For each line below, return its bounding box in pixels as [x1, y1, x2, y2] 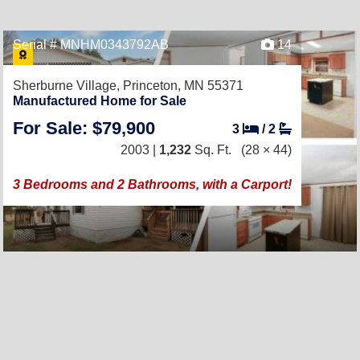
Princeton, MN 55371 [123, 79, 243, 92]
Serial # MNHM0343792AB [13, 38, 169, 51]
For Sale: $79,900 [13, 118, 155, 138]
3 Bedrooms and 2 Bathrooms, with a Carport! [13, 178, 292, 191]
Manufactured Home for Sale [13, 94, 186, 108]
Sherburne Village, [13, 79, 123, 92]
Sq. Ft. [191, 143, 231, 157]
